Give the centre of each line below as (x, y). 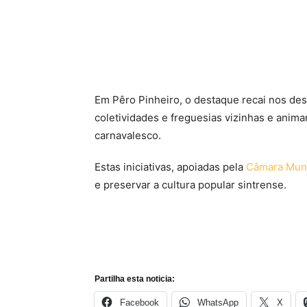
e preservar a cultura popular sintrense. (191, 185)
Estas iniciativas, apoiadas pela (170, 167)
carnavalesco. (128, 135)
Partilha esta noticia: (135, 279)
